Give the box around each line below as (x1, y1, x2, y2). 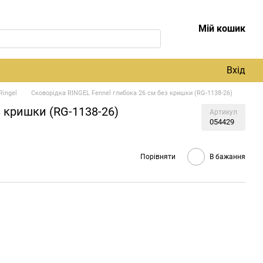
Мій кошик (198, 23, 245, 34)
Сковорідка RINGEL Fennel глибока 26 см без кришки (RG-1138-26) (31, 89, 232, 97)
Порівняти (140, 152, 176, 161)
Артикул (210, 108, 237, 116)
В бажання (210, 152, 245, 161)
